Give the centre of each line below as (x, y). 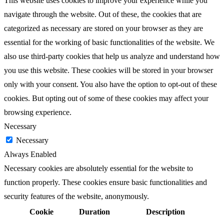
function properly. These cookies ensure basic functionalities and (105, 182)
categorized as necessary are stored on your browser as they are (103, 28)
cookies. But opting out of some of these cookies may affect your (106, 98)
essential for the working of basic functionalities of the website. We (109, 42)
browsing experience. (38, 112)
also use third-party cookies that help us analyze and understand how (112, 56)
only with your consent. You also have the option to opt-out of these (110, 84)
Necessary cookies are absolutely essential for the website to (98, 168)
